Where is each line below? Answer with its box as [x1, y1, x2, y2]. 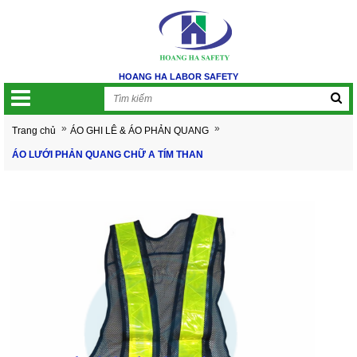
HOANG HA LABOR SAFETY [119, 71, 238, 81]
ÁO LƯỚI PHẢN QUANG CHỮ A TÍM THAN [12, 148, 203, 160]
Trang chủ [12, 124, 56, 136]
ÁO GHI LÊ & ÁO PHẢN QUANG [70, 124, 209, 136]
